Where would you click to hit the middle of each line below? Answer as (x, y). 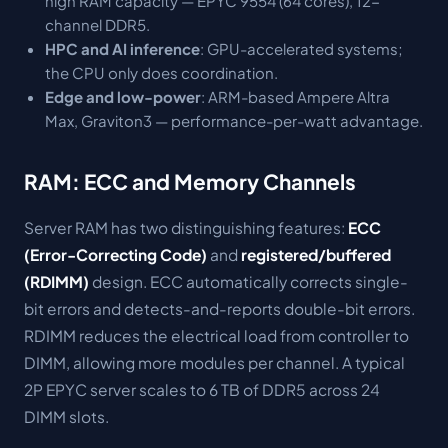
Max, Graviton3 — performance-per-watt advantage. (233, 120)
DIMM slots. (66, 416)
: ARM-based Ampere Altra (295, 96)
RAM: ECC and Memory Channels (190, 181)
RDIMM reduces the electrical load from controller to (216, 335)
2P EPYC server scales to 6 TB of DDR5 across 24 (202, 389)
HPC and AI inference (122, 48)
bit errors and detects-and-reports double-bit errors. (219, 308)
